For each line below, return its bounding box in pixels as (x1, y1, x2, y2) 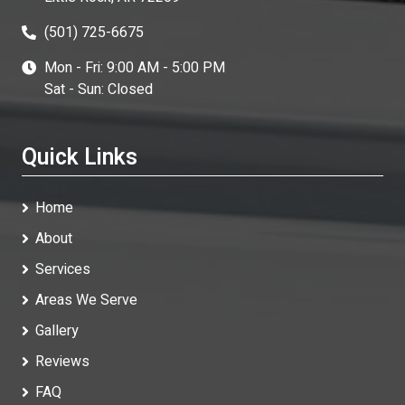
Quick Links (22, 141, 137, 175)
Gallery (35, 320, 79, 343)
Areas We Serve (35, 289, 137, 312)
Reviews (35, 351, 89, 373)
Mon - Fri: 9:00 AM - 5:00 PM (44, 57, 225, 80)
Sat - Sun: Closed (44, 79, 153, 101)
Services (35, 259, 90, 281)
